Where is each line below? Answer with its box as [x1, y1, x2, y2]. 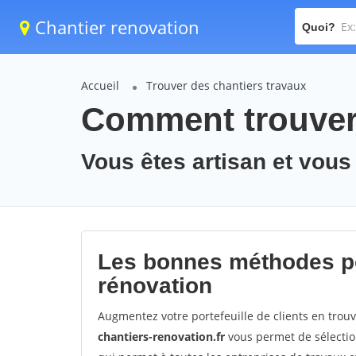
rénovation [98, 273, 212, 298]
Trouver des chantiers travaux [146, 78, 306, 93]
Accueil [81, 78, 119, 93]
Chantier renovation [30, 15, 199, 39]
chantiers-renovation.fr [98, 329, 225, 344]
